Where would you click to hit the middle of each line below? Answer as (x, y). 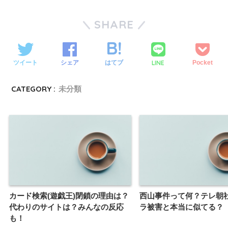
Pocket (202, 63)
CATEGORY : (34, 89)
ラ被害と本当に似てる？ (181, 207)
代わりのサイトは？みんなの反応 (66, 207)
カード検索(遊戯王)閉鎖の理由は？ (69, 196)
